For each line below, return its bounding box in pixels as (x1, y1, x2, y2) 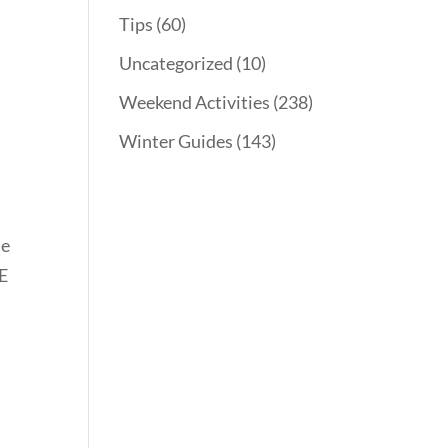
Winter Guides (119, 130, 234, 153)
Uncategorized (119, 52, 234, 75)
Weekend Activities (119, 91, 271, 114)
